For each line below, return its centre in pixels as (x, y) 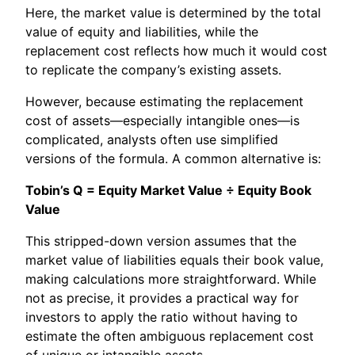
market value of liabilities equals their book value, (174, 260)
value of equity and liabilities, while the (142, 31)
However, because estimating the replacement (164, 101)
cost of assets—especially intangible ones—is (162, 120)
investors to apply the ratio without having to (162, 317)
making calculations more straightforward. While (171, 279)
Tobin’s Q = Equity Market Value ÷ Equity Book (168, 190)
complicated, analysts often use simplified (152, 139)
